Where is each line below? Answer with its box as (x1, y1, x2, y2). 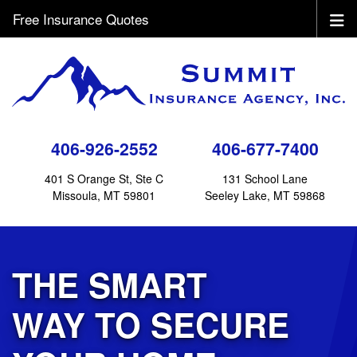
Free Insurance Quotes (13, 9, 149, 29)
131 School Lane (222, 170, 308, 186)
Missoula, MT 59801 (53, 186, 155, 203)
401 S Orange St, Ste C (45, 170, 163, 186)
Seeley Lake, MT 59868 (205, 186, 325, 203)
